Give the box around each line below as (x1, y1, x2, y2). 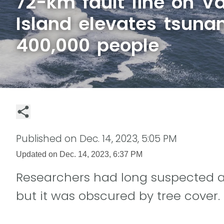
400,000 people (16, 32, 159, 58)
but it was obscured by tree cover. (16, 187, 220, 204)
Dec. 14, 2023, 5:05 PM (79, 131, 177, 145)
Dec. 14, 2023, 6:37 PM (59, 149, 142, 158)
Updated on (16, 149, 59, 158)
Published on (16, 131, 79, 145)
